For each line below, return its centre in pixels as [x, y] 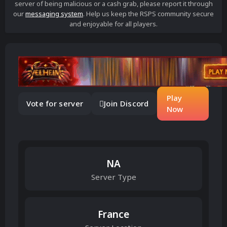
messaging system [54, 14]
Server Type [113, 177]
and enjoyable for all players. [113, 24]
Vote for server [55, 104]
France [113, 214]
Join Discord [126, 104]
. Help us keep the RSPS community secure [148, 14]
